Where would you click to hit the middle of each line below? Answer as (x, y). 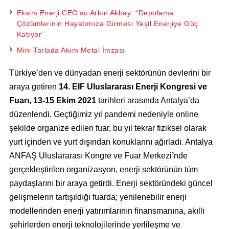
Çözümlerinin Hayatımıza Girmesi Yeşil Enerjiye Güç (107, 23)
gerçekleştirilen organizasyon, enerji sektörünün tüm (103, 169)
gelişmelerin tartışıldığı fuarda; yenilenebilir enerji (98, 197)
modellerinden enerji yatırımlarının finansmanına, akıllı (107, 211)
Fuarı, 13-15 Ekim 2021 (52, 100)
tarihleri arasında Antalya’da (147, 100)
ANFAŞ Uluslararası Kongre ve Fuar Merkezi (90, 155)
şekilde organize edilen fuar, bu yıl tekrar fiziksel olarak (108, 128)
